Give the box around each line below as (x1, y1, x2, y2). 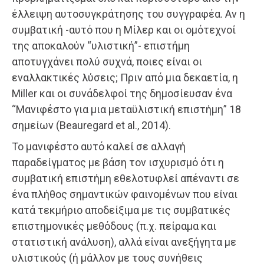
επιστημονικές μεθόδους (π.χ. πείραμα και (12, 220, 216, 233)
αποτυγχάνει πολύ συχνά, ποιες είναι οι (12, 55, 202, 68)
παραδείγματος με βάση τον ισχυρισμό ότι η (12, 156, 224, 169)
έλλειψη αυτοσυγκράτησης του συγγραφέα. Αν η (12, 8, 245, 21)
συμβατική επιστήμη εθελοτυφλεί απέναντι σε (12, 172, 239, 185)
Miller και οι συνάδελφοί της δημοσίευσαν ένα (12, 87, 232, 100)
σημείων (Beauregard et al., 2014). (12, 119, 171, 132)
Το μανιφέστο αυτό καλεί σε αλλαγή (12, 140, 186, 153)
